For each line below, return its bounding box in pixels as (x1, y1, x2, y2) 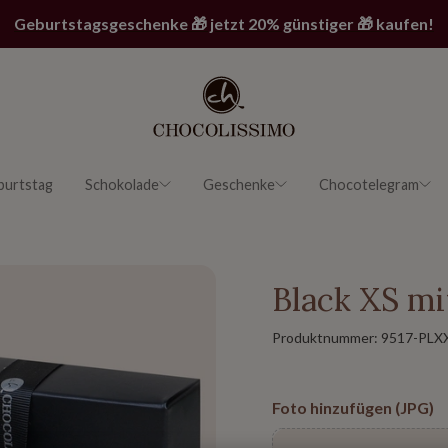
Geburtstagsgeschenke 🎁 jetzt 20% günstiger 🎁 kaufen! (14, 14, 434, 33)
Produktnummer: (272, 329, 381, 346)
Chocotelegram (319, 175, 419, 193)
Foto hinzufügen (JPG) (272, 398, 434, 417)
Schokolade (85, 175, 159, 193)
